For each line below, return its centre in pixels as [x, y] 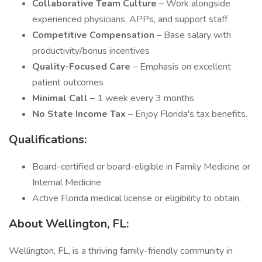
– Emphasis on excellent [182, 67]
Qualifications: [48, 139]
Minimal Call [61, 98]
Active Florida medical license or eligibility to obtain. [137, 198]
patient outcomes [68, 82]
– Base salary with [194, 35]
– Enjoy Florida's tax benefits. [188, 114]
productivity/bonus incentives [91, 51]
